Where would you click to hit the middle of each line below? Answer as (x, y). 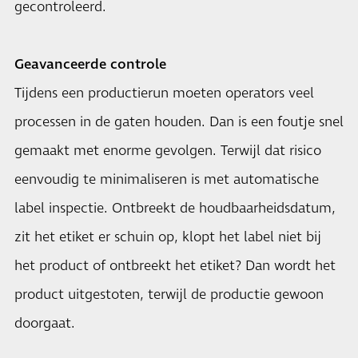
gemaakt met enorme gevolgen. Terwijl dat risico (168, 151)
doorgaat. (45, 324)
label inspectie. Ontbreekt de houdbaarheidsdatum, (175, 209)
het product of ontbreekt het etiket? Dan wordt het (175, 266)
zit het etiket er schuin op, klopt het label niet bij (168, 237)
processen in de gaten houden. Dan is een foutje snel (179, 122)
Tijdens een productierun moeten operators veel (164, 93)
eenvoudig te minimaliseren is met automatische (167, 180)
